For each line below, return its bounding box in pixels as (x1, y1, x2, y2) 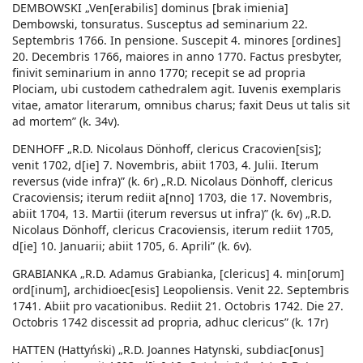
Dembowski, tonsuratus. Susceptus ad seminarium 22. (12, 16, 308, 32)
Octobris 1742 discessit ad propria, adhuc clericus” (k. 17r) (12, 314, 328, 331)
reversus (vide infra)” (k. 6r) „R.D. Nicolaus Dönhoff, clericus (12, 173, 333, 190)
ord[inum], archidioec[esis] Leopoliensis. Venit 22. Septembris (12, 282, 349, 298)
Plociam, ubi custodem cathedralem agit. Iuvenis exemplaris (12, 81, 341, 97)
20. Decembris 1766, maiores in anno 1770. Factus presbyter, (12, 49, 342, 65)
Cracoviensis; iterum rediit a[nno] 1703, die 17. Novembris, (12, 190, 332, 206)
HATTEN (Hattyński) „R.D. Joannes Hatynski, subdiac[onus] (12, 342, 324, 358)
